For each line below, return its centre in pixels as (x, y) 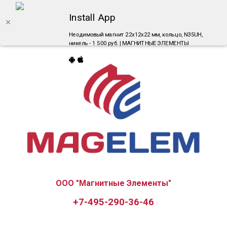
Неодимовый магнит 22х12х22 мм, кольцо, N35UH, (136, 35)
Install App (92, 18)
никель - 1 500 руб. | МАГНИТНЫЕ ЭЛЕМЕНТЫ (129, 43)
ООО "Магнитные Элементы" (113, 183)
